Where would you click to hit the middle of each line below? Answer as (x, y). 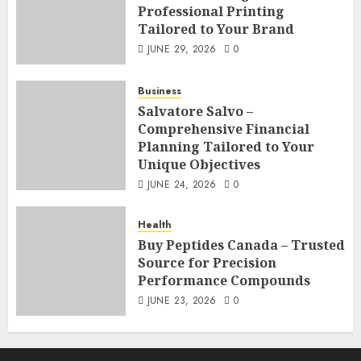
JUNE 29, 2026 (182, 49)
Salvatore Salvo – (195, 112)
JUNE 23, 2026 (182, 300)
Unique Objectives (199, 165)
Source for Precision (207, 262)
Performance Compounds (224, 280)
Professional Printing (211, 11)
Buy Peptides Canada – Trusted (241, 245)
